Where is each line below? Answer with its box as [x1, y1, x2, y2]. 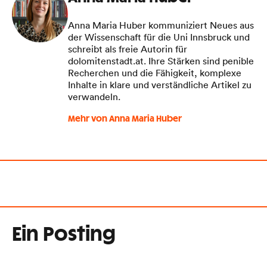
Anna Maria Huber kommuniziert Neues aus [68, 18, 254, 31]
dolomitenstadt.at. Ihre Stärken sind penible [68, 54, 254, 67]
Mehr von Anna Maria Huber [68, 114, 182, 123]
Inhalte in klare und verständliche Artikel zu [68, 78, 252, 91]
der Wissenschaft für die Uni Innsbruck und [68, 30, 250, 43]
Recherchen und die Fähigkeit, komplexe [68, 66, 241, 79]
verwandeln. [68, 90, 120, 103]
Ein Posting [12, 225, 116, 244]
